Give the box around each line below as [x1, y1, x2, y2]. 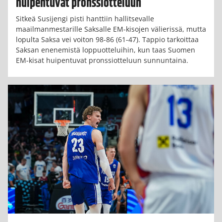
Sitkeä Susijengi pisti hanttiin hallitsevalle [16, 14, 154, 24]
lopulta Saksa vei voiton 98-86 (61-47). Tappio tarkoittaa [16, 35, 199, 45]
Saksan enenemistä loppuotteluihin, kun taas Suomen [16, 45, 195, 55]
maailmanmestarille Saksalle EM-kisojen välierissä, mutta [16, 24, 206, 34]
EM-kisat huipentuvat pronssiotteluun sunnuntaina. [16, 55, 188, 65]
